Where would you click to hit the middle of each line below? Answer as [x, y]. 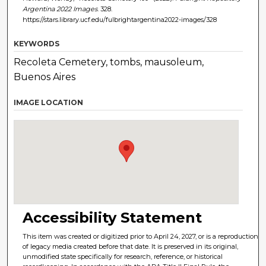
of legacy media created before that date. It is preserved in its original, [131, 246]
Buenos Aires [45, 77]
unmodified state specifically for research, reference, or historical [123, 256]
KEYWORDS [37, 43]
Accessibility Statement [113, 217]
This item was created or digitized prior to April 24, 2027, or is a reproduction [141, 236]
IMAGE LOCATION [49, 102]
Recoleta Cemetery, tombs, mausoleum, [109, 62]
